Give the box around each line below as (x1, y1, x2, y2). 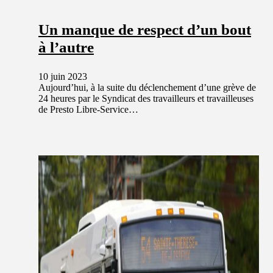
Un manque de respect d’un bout (38, 21, 251, 38)
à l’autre (38, 39, 94, 56)
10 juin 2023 (38, 71, 87, 82)
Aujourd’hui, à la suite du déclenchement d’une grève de (38, 82, 256, 93)
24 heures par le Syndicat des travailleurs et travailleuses (38, 93, 253, 104)
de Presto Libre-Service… (38, 104, 138, 115)
